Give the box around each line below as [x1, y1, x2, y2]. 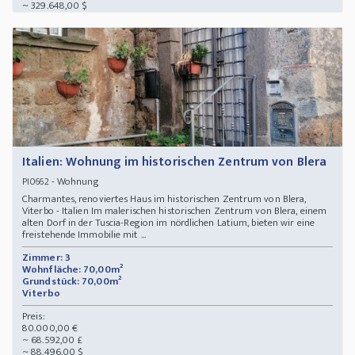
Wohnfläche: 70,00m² [22, 261, 123, 279]
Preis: [22, 307, 45, 326]
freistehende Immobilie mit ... [22, 226, 147, 244]
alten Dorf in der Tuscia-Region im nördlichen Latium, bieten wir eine [22, 214, 315, 232]
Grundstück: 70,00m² [22, 273, 121, 291]
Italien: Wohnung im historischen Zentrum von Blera [22, 151, 326, 174]
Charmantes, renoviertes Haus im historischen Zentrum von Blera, [22, 190, 307, 208]
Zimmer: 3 [22, 249, 71, 267]
